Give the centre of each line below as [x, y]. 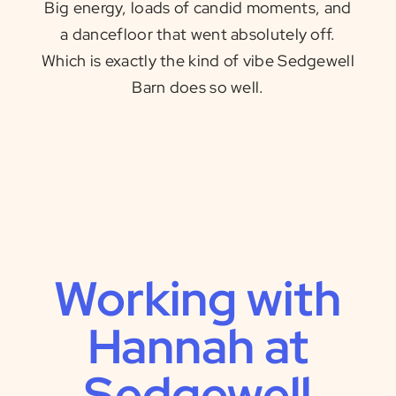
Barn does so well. [198, 88]
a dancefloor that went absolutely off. [198, 34]
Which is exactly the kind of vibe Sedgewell [198, 61]
